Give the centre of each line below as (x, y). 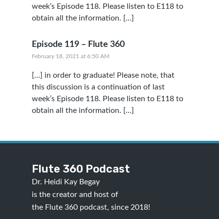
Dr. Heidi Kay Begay (66, 182)
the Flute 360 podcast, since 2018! (91, 207)
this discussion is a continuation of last (98, 87)
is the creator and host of (75, 195)
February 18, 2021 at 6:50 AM (70, 56)
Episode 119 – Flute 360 (78, 44)
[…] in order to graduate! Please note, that (103, 75)
